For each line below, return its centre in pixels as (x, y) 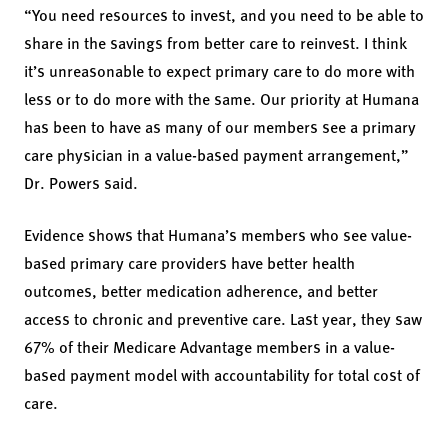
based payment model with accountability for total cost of (222, 374)
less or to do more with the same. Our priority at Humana (221, 98)
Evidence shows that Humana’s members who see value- (218, 234)
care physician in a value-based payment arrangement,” (216, 154)
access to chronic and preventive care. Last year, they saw (223, 318)
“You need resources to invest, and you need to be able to (224, 14)
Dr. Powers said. (81, 182)
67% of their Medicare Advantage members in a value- (209, 346)
